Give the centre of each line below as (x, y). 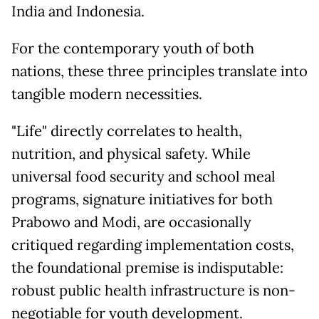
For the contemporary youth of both (133, 49)
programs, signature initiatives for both (142, 200)
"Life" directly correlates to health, (127, 131)
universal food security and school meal (143, 177)
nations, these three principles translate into (159, 72)
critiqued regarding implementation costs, (153, 245)
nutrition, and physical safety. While (131, 154)
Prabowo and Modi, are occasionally (131, 223)
